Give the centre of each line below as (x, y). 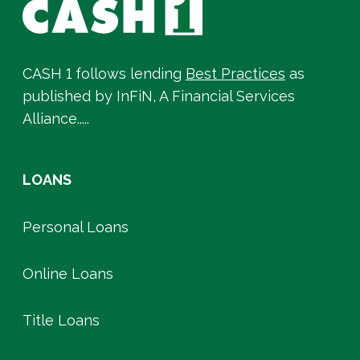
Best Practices (235, 74)
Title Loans (61, 321)
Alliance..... (56, 119)
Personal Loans (76, 227)
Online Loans (68, 273)
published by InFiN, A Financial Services (159, 96)
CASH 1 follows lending (104, 74)
